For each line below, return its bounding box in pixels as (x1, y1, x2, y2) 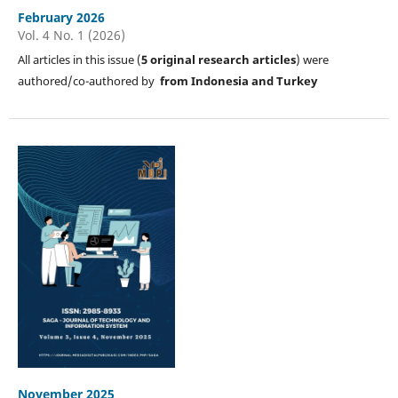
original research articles (149, 51, 296, 68)
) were (295, 51, 329, 68)
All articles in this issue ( (17, 51, 141, 68)
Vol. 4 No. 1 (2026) (17, 26, 125, 44)
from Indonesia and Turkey (159, 72, 317, 89)
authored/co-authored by (17, 72, 160, 89)
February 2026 (17, 8, 105, 26)
